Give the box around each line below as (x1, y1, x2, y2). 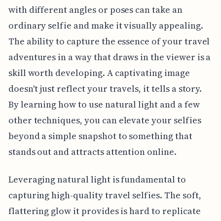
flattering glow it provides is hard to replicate (8, 204, 201, 217)
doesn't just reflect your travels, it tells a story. (8, 82, 202, 95)
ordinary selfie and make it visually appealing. (8, 19, 203, 32)
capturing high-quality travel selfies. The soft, (8, 188, 201, 201)
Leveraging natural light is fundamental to (8, 173, 186, 185)
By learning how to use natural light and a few (8, 98, 200, 110)
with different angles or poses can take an (8, 3, 183, 16)
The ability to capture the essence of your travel (8, 35, 210, 47)
